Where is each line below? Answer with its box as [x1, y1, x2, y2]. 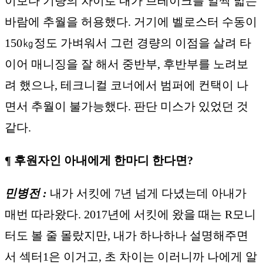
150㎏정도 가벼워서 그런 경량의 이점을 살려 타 [5, 36, 251, 49]
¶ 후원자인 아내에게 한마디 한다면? [5, 153, 193, 167]
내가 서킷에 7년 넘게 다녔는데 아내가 [50, 186, 247, 200]
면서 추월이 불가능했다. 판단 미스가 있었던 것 [5, 99, 248, 113]
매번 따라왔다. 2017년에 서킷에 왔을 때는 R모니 [5, 207, 256, 221]
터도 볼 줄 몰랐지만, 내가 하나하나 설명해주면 [5, 228, 248, 242]
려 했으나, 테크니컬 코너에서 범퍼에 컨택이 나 [5, 78, 248, 92]
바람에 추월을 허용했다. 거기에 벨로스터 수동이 [5, 15, 257, 28]
